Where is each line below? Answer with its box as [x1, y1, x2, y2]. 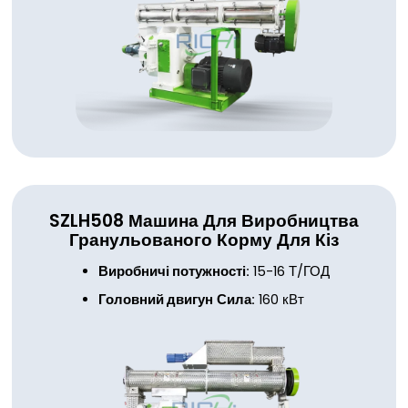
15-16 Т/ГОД [249, 262, 330, 281]
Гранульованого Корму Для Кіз [69, 227, 339, 252]
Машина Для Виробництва [128, 208, 359, 233]
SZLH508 [49, 208, 128, 233]
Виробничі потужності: [97, 262, 250, 281]
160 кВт [254, 291, 304, 310]
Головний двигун [97, 291, 213, 310]
